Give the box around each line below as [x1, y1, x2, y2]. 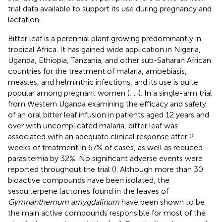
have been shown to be [119, 197, 205, 207]
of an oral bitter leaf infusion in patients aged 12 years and [8, 110, 209, 119]
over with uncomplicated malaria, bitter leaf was [8, 120, 178, 130]
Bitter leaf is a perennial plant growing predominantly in [8, 33, 201, 43]
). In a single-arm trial [138, 88, 212, 98]
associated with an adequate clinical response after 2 [8, 131, 194, 141]
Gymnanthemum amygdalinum [8, 197, 119, 207]
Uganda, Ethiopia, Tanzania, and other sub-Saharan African [8, 55, 211, 65]
